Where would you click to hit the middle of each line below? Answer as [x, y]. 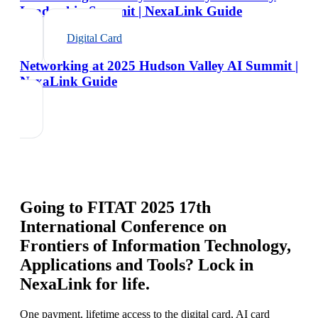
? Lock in [219, 264]
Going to [54, 207]
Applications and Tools [103, 264]
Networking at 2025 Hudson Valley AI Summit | [159, 65]
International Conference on [123, 226]
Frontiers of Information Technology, [155, 245]
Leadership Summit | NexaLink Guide [131, 11]
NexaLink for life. [85, 284]
